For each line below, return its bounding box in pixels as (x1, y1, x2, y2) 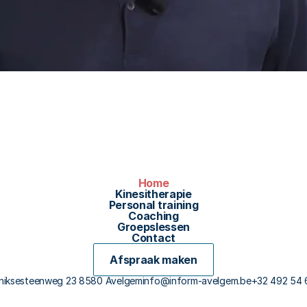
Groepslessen (116, 220, 191, 234)
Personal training (108, 198, 199, 212)
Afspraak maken (110, 253, 197, 267)
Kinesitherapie (115, 187, 192, 201)
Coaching (128, 209, 179, 223)
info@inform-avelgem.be (142, 275, 251, 286)
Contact (132, 231, 175, 245)
